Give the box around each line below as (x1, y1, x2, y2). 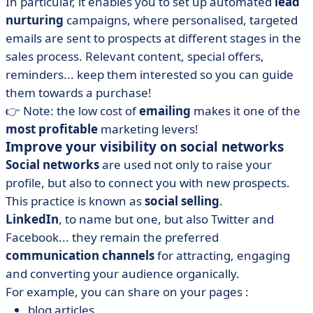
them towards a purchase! (6, 85, 152, 101)
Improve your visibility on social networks (6, 138, 284, 156)
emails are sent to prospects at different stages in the (6, 30, 301, 46)
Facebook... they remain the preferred (6, 229, 219, 245)
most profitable (6, 121, 98, 137)
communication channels (6, 247, 154, 263)
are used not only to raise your (99, 156, 272, 173)
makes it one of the (191, 103, 300, 119)
